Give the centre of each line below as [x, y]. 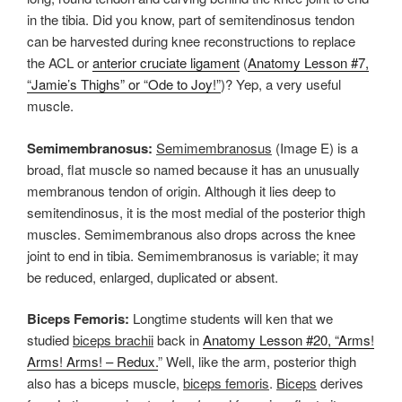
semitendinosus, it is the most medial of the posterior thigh [196, 212]
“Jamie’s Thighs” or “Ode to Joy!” [124, 84]
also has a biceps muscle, [105, 383]
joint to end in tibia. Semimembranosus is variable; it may [193, 255]
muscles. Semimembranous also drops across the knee [191, 233]
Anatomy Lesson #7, [308, 63]
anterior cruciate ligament [166, 63]
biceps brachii [113, 340]
